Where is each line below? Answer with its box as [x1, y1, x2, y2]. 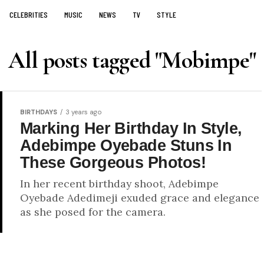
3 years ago [65, 108, 102, 116]
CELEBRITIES [9, 9, 48, 19]
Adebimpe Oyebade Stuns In [20, 136, 232, 154]
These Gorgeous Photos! [20, 153, 206, 171]
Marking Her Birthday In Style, [20, 119, 242, 137]
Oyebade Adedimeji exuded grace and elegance [20, 191, 259, 204]
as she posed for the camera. [20, 205, 166, 219]
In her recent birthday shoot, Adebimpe [20, 177, 219, 190]
